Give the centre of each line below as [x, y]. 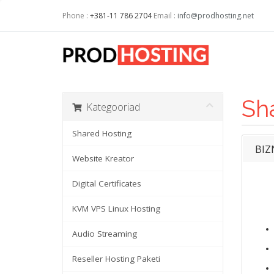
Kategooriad [111, 107]
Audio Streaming [105, 234]
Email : [165, 16]
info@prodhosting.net [216, 16]
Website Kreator [103, 158]
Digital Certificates [107, 183]
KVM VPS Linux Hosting [116, 209]
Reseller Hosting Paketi [116, 259]
